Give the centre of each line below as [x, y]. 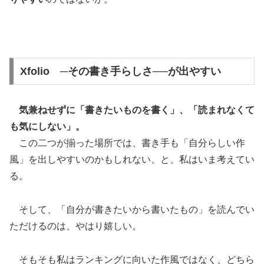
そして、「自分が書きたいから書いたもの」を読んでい [132, 209]
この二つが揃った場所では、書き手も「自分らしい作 [127, 143]
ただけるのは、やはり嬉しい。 [75, 226]
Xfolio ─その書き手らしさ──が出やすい [120, 72]
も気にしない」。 [47, 127]
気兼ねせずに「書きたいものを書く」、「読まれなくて [137, 110]
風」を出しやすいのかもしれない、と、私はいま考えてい [132, 160]
